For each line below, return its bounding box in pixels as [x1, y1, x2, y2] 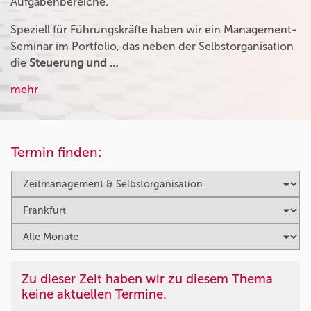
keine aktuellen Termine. [22, 286, 167, 302]
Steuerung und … [29, 56, 118, 69]
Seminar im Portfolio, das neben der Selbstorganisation [10, 39, 294, 53]
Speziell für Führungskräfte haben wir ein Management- [10, 22, 297, 36]
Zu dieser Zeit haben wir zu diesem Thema [22, 271, 273, 287]
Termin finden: [11, 144, 102, 160]
